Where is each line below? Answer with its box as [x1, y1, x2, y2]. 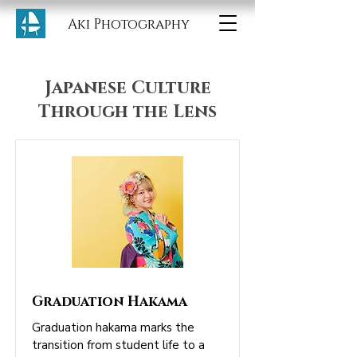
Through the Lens [38, 100, 217, 124]
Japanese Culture [44, 76, 211, 100]
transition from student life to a [32, 337, 205, 353]
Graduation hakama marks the [32, 320, 194, 335]
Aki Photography [68, 15, 190, 33]
